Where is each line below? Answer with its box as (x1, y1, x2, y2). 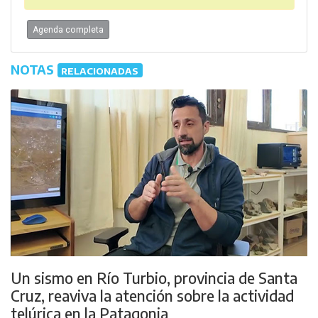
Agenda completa (32, 24, 104, 35)
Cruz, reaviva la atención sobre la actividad (11, 285, 294, 305)
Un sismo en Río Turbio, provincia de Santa (11, 268, 297, 287)
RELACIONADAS (61, 64, 139, 77)
